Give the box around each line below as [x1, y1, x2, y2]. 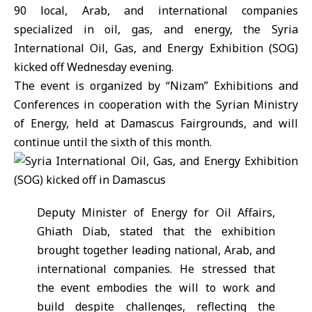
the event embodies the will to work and [36, 280, 276, 295]
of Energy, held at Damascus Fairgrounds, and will [14, 116, 298, 131]
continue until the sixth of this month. [14, 134, 212, 150]
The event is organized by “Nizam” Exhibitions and [14, 78, 298, 93]
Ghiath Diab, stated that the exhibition [36, 224, 276, 239]
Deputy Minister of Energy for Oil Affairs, [36, 205, 276, 220]
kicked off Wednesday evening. [14, 59, 173, 75]
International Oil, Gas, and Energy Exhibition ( [14, 40, 272, 56]
